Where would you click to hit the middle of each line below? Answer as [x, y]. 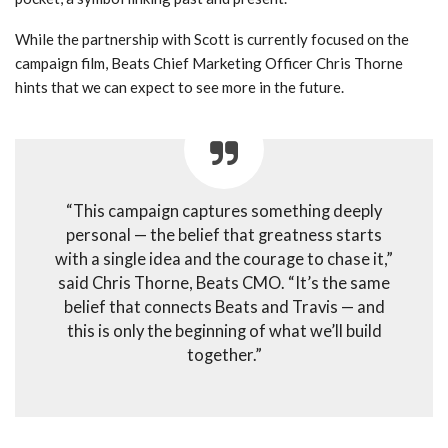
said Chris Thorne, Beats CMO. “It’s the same [224, 283]
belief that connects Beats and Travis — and [224, 307]
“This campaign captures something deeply [224, 211]
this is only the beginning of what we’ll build [224, 331]
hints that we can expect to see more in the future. [179, 87]
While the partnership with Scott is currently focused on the [212, 39]
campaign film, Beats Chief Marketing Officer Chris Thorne [209, 63]
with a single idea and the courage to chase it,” [224, 259]
